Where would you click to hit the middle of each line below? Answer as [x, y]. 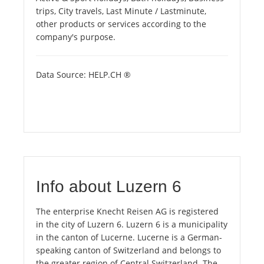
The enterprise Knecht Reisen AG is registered [127, 212]
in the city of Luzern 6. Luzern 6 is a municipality [132, 225]
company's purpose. [76, 37]
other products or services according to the [121, 24]
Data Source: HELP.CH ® [83, 75]
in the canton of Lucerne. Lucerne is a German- [129, 237]
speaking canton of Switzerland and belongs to [128, 250]
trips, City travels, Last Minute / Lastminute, [121, 11]
